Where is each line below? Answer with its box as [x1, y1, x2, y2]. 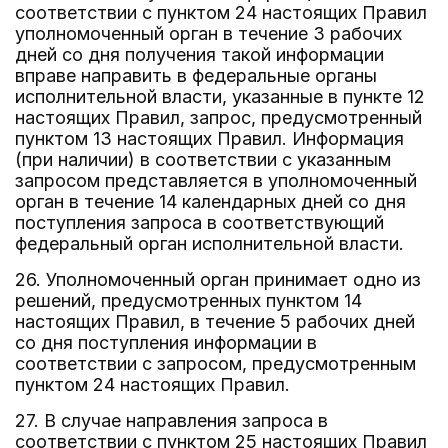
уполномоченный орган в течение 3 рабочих [15, 23, 402, 44]
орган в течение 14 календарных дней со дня [15, 191, 406, 212]
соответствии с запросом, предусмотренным [15, 353, 416, 374]
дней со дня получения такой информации [15, 44, 384, 65]
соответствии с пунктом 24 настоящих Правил [15, 2, 427, 23]
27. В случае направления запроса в [15, 410, 328, 431]
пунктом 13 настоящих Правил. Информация [15, 128, 404, 149]
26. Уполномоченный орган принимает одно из [15, 269, 421, 290]
